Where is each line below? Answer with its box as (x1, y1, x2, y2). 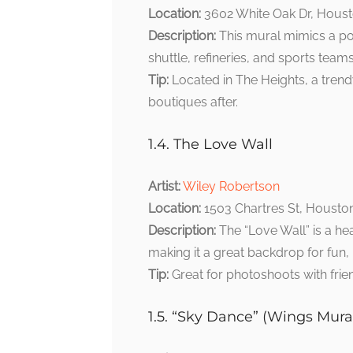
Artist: (148, 179, 180, 195)
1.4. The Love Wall (148, 136, 273, 154)
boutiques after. (148, 95, 238, 110)
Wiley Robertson (183, 179, 280, 195)
